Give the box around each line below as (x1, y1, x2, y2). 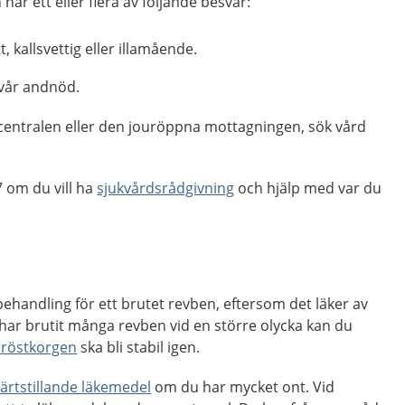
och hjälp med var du (234, 178, 382, 198)
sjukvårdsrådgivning (97, 178, 235, 198)
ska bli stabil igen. (77, 337, 201, 357)
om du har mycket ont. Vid (151, 377, 335, 397)
